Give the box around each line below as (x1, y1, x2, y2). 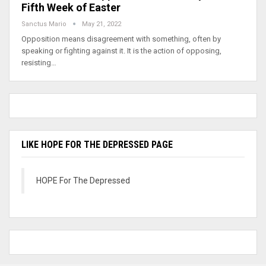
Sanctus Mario (21, 20, 68, 28)
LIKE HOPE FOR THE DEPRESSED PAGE (21, 138, 173, 150)
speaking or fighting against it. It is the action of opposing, (21, 46, 221, 55)
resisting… (21, 58, 56, 67)
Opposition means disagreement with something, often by (21, 34, 221, 43)
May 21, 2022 (82, 20, 121, 28)
